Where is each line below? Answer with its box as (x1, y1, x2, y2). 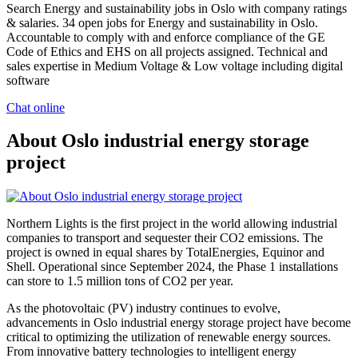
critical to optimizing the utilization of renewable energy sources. (6, 330, 331, 344)
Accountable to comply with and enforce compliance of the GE (6, 30, 325, 44)
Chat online (6, 100, 65, 114)
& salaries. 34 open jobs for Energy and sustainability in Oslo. (6, 15, 318, 30)
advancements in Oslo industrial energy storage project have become (6, 316, 351, 330)
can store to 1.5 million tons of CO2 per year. (6, 274, 233, 288)
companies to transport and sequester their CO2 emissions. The (6, 231, 323, 245)
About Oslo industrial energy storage (6, 130, 309, 152)
